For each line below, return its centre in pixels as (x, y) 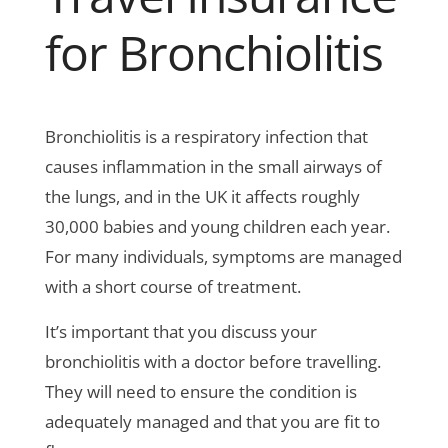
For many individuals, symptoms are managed (223, 257)
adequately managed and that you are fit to (212, 422)
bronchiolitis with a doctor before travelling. (213, 362)
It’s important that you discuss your (181, 332)
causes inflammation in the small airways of (213, 167)
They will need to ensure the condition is (201, 392)
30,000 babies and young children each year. (217, 227)
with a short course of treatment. (173, 287)
